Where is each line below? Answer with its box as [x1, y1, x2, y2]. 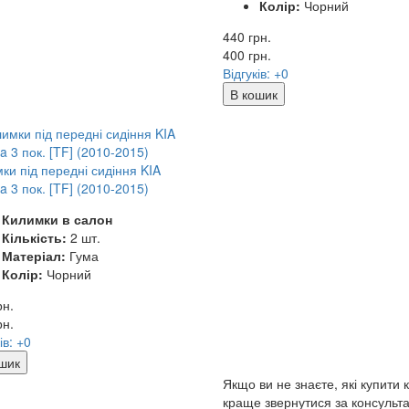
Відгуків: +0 [222, 63, 288, 82]
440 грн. [222, 26, 271, 46]
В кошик [229, 84, 278, 103]
